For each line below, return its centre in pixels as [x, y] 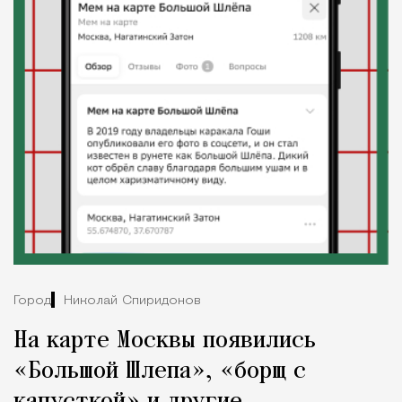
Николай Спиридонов [132, 301]
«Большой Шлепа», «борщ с [160, 372]
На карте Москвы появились [165, 341]
